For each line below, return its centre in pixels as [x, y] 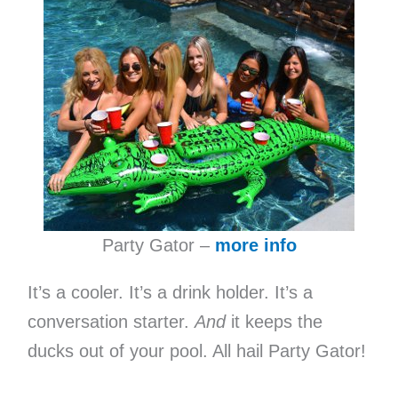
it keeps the [274, 322]
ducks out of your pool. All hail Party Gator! [196, 351]
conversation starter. [111, 322]
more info [255, 246]
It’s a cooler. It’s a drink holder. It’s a [170, 293]
